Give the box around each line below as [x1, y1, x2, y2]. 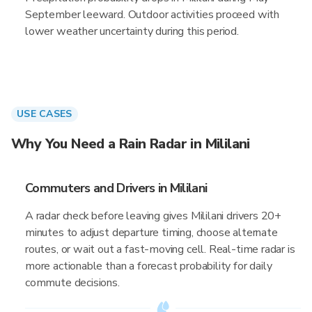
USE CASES [17, 107, 72, 120]
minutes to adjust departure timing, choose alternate [25, 225, 278, 240]
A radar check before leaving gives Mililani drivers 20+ [25, 208, 282, 224]
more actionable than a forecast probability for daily [25, 258, 272, 274]
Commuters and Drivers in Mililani [25, 180, 208, 196]
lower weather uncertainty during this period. [25, 24, 239, 39]
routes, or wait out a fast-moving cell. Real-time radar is [25, 242, 295, 257]
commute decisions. [25, 275, 120, 290]
